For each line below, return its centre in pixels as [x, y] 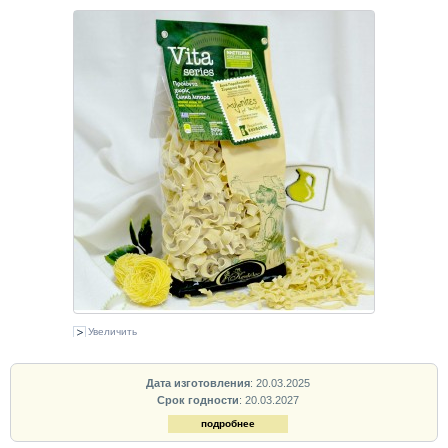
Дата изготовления [197, 382]
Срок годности [197, 400]
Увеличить [112, 332]
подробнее [227, 424]
